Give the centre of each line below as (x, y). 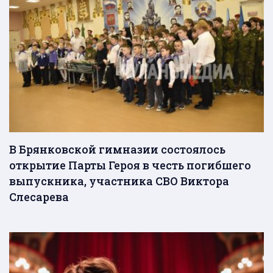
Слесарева (39, 197)
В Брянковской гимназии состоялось (117, 150)
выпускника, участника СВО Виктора (119, 181)
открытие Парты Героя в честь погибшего (130, 165)
